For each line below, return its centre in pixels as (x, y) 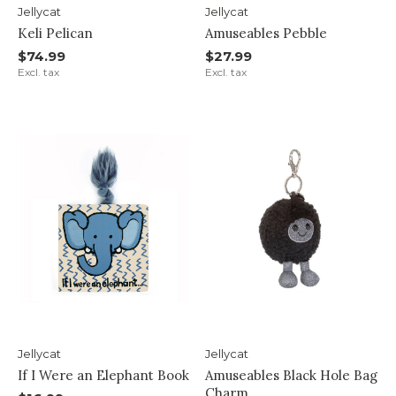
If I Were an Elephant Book (103, 375)
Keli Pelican (55, 33)
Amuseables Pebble (266, 33)
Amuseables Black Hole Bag (291, 375)
